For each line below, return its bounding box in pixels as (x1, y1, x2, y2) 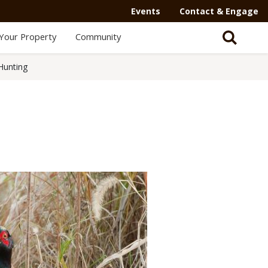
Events (131, 5, 160, 17)
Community (75, 31, 121, 42)
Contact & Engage (179, 5, 258, 17)
